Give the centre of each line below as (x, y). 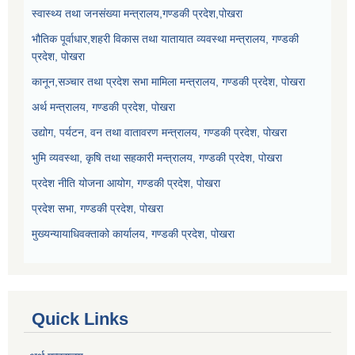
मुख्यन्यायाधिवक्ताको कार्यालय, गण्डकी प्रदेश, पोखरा (133, 234)
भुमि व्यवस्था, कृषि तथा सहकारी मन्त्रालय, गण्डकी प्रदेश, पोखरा (157, 158)
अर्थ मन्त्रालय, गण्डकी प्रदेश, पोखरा (103, 107)
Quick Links (80, 319)
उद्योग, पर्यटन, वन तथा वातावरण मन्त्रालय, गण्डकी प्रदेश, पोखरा (159, 133)
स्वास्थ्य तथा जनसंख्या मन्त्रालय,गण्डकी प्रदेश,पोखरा (137, 14)
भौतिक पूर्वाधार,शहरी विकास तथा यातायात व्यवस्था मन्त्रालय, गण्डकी (165, 39)
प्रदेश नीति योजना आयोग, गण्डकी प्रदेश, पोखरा (126, 183)
